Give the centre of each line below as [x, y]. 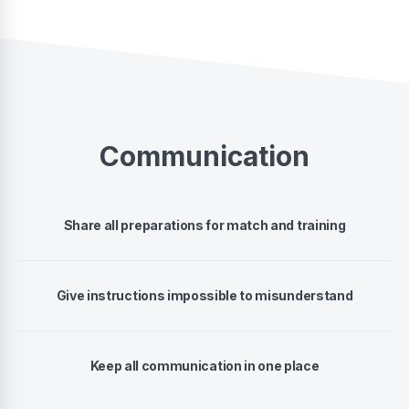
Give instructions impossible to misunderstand [204, 295]
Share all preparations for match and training [204, 225]
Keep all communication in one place [204, 365]
